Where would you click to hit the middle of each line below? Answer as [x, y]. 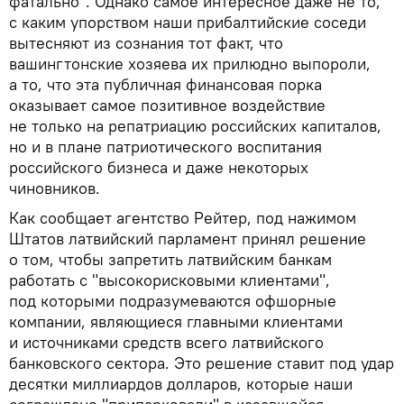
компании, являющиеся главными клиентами [176, 321]
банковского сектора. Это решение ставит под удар [202, 363]
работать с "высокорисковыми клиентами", [170, 280]
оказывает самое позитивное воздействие [167, 105]
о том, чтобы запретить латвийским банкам [170, 259]
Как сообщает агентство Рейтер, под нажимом [183, 217]
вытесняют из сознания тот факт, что [146, 42]
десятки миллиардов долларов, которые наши [181, 383]
